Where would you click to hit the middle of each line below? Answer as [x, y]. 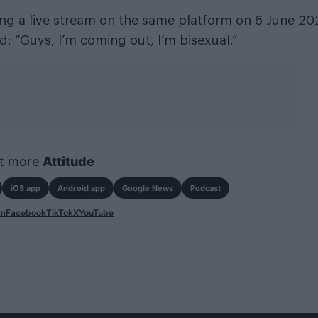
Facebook [26, 212]
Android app [81, 188]
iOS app [25, 188]
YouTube [96, 212]
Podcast [205, 188]
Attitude [68, 161]
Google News [147, 188]
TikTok [60, 212]
